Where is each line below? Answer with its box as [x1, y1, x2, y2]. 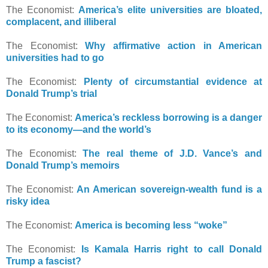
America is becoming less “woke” [75, 220, 227, 230]
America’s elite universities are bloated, [78, 4, 262, 15]
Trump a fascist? [6, 255, 81, 266]
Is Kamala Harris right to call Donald [81, 243, 262, 254]
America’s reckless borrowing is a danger [75, 112, 262, 123]
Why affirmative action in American [85, 40, 262, 51]
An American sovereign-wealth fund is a [77, 184, 263, 194]
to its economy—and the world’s [6, 124, 151, 135]
